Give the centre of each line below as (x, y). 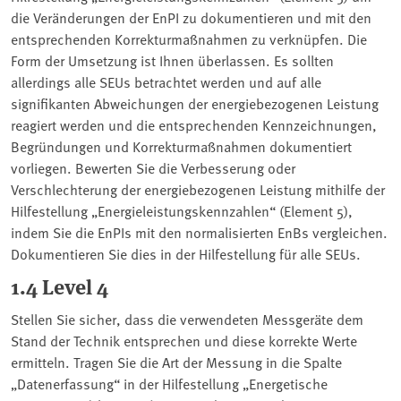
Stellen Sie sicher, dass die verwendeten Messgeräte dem (187, 318)
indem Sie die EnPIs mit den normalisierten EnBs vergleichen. (199, 231)
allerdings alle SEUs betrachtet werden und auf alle (166, 81)
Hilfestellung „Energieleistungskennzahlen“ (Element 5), (182, 210)
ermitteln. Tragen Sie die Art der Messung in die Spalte (176, 361)
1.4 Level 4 (60, 286)
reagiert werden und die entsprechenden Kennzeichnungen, (194, 124)
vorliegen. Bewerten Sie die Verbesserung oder (153, 167)
